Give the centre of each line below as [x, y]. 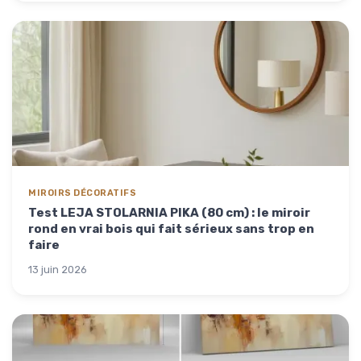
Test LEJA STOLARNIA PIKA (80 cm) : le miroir [169, 212]
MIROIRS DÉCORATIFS [82, 193]
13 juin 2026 [58, 269]
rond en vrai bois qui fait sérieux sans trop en [171, 228]
